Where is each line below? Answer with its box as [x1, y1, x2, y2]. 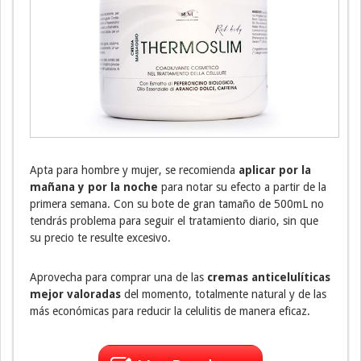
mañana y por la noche [30, 180, 158, 193]
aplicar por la [235, 163, 311, 176]
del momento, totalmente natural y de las [121, 287, 326, 301]
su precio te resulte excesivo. [30, 230, 171, 244]
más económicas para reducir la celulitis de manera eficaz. [30, 304, 310, 317]
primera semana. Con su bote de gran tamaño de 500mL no [30, 197, 324, 210]
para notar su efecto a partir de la [158, 180, 326, 193]
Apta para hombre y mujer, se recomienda [30, 163, 235, 176]
